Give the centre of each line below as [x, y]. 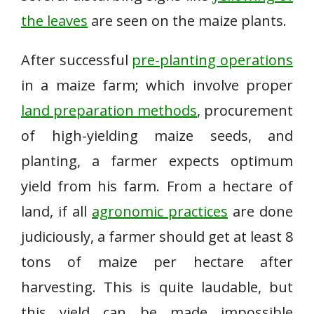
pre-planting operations [213, 60]
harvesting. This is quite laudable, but [157, 287]
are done [260, 211]
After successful [77, 60]
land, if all [56, 211]
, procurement [245, 110]
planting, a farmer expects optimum [157, 161]
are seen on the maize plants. [187, 21]
